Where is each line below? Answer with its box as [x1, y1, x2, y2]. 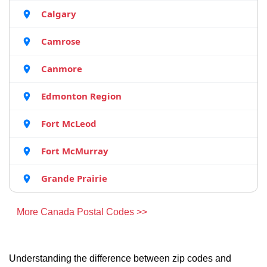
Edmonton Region [41, 90, 122, 102]
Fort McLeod [41, 117, 97, 129]
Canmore [41, 63, 82, 74]
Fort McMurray [41, 145, 108, 157]
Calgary [41, 8, 76, 20]
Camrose [41, 35, 80, 47]
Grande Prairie [41, 172, 107, 184]
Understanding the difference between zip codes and [9, 253, 231, 263]
